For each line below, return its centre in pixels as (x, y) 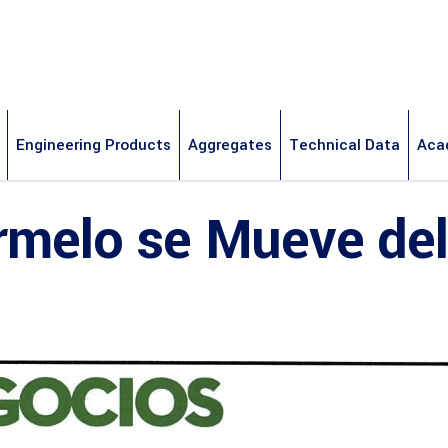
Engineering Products (93, 144)
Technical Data (344, 144)
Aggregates (230, 144)
